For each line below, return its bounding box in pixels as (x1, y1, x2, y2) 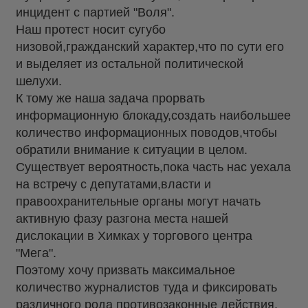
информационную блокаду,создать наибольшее (16, 109, 291, 123)
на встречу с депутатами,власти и (16, 177, 211, 192)
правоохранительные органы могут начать (16, 195, 261, 209)
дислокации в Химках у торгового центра (16, 229, 252, 243)
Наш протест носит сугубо (16, 23, 166, 37)
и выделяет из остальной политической (16, 57, 243, 71)
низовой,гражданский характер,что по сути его (16, 40, 284, 54)
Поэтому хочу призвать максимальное (16, 263, 235, 278)
